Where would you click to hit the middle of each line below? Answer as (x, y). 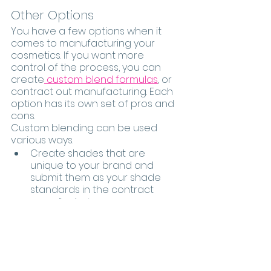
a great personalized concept (104, 240)
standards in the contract (93, 190)
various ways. (44, 140)
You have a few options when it (87, 31)
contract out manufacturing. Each (93, 92)
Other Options (54, 15)
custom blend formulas (101, 80)
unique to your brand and (93, 166)
